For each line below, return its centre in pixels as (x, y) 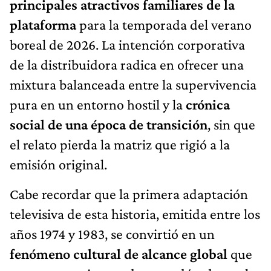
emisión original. (58, 164)
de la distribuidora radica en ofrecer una (127, 64)
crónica (208, 104)
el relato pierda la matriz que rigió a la (120, 144)
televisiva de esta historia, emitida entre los (135, 214)
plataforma (43, 24)
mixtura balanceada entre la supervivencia (133, 84)
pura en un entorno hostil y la (98, 104)
